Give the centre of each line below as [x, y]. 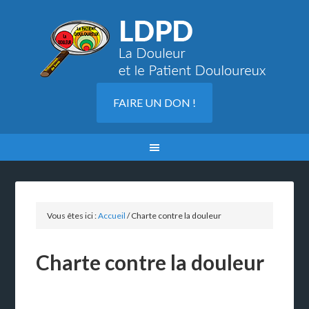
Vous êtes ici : [73, 216]
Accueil [112, 216]
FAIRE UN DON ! [154, 102]
